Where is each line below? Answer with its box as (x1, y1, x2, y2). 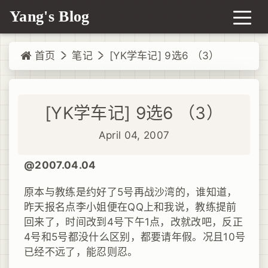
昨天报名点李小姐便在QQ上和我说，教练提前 (24, 200, 237, 213)
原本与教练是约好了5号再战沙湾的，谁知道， (24, 185, 237, 198)
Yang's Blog (10, 8, 90, 25)
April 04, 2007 (98, 129, 170, 141)
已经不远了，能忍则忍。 (24, 245, 138, 258)
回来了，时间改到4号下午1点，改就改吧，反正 (24, 215, 243, 228)
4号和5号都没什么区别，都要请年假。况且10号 (24, 230, 246, 243)
